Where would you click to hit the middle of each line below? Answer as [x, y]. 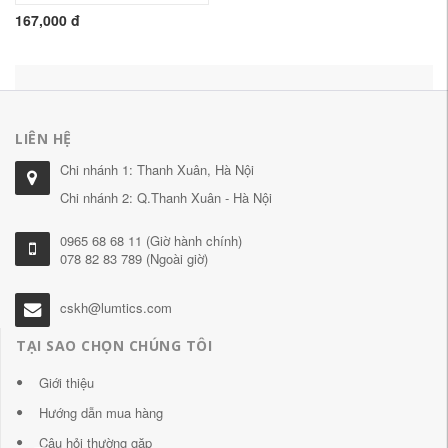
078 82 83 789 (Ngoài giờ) [133, 258]
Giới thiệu [66, 382]
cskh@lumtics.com [115, 307]
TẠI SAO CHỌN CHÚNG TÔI [114, 345]
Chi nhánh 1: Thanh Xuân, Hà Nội [156, 169]
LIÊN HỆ [43, 138]
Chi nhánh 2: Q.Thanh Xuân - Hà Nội [165, 197]
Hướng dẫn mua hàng [101, 412]
